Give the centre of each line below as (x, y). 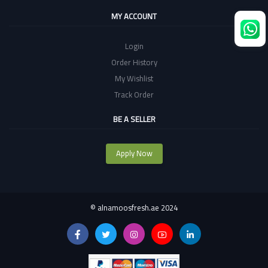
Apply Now (134, 153)
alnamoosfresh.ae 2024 (138, 208)
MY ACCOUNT (134, 16)
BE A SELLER (134, 119)
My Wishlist (134, 78)
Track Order (134, 94)
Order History (134, 62)
